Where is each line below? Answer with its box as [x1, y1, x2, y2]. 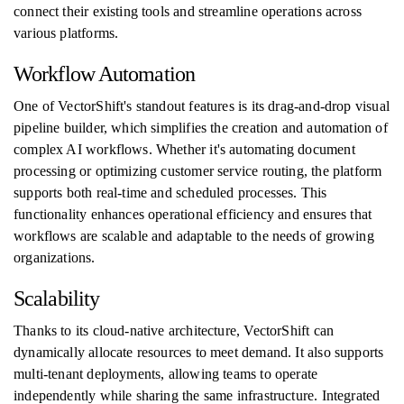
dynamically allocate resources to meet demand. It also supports [14, 344, 384, 360]
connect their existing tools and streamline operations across [14, 4, 362, 19]
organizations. [14, 250, 96, 265]
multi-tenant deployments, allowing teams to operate [14, 366, 318, 381]
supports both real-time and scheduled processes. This [14, 185, 327, 200]
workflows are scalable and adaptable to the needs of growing [14, 228, 374, 243]
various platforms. [14, 25, 119, 41]
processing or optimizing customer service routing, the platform [14, 163, 382, 179]
